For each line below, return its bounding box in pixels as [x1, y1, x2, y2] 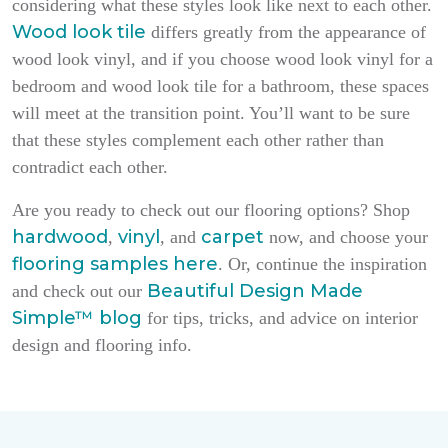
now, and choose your [264, 226, 428, 247]
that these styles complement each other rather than [12, 129, 384, 150]
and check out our [12, 280, 147, 301]
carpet [201, 225, 264, 248]
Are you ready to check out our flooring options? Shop [12, 199, 410, 220]
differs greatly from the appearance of [146, 21, 426, 42]
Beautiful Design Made [147, 279, 363, 302]
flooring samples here [12, 252, 218, 275]
